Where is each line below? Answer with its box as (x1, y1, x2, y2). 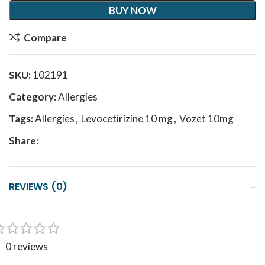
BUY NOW (108, 4, 157, 17)
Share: (9, 134, 38, 147)
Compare (23, 31, 67, 44)
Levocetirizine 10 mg (81, 112, 173, 125)
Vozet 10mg (179, 112, 234, 125)
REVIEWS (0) (9, 180, 67, 193)
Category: (9, 91, 56, 103)
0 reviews (5, 240, 48, 253)
